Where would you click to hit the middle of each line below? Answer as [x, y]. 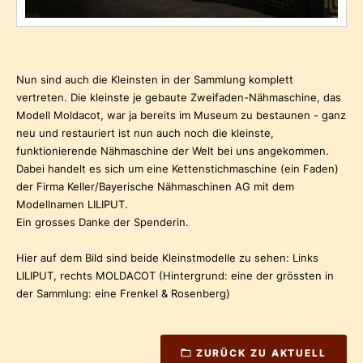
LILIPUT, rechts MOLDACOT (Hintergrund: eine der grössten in [175, 276]
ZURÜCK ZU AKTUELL [261, 353]
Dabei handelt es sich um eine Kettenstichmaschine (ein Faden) [177, 169]
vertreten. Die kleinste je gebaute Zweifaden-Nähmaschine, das [179, 98]
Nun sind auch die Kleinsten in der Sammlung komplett [155, 80]
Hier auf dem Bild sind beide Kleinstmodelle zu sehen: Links [167, 258]
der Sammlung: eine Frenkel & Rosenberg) [123, 294]
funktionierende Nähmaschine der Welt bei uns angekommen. [173, 151]
